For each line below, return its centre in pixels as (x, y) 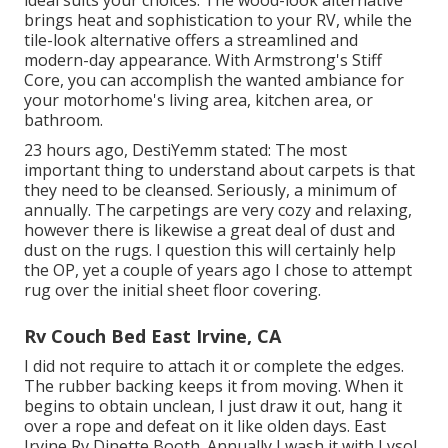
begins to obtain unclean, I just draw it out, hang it (213, 406)
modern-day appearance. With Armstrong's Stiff (203, 60)
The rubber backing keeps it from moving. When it (213, 386)
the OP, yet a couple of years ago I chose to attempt (218, 270)
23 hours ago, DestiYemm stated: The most (185, 150)
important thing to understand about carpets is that (219, 170)
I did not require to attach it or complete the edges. (214, 366)
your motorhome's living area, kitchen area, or (198, 100)
